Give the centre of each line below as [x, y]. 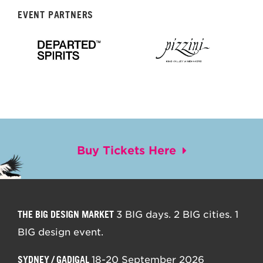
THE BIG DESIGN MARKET [67, 215]
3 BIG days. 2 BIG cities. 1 [178, 215]
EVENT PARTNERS [56, 15]
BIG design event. [61, 232]
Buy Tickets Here [127, 151]
